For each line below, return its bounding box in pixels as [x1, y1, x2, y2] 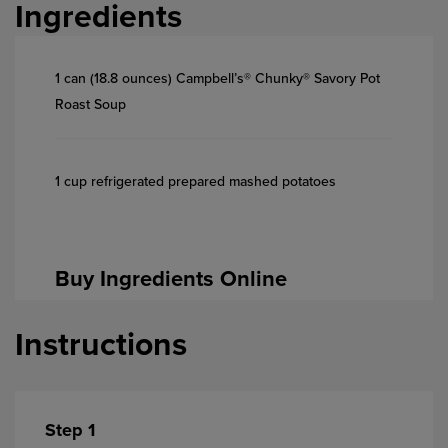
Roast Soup [55, 95, 126, 113]
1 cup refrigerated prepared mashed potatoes [55, 172, 336, 190]
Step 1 [45, 418, 95, 441]
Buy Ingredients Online [55, 265, 287, 292]
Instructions [15, 326, 187, 365]
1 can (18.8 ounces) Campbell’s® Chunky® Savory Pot [55, 69, 380, 87]
